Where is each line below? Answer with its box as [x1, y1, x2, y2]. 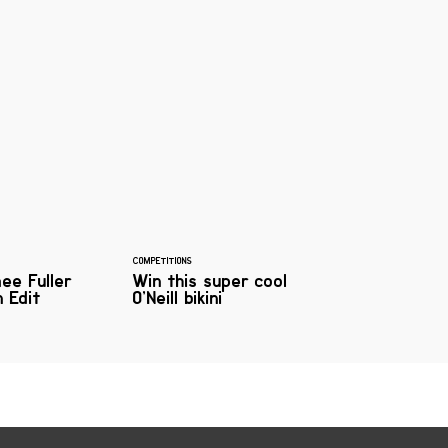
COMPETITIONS [133, 254, 192, 267]
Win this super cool [133, 269, 288, 292]
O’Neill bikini [133, 286, 223, 309]
